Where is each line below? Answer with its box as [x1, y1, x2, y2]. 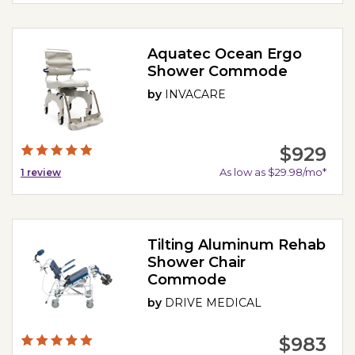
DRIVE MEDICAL [165, 295, 262, 310]
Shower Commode [147, 62, 288, 80]
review [25, 166, 61, 178]
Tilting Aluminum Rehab [147, 235, 326, 254]
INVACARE [165, 86, 227, 101]
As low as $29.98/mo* [219, 165, 326, 178]
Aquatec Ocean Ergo [147, 44, 303, 63]
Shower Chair [147, 253, 246, 271]
